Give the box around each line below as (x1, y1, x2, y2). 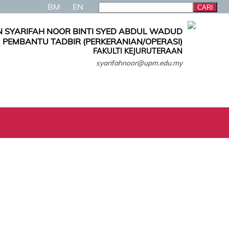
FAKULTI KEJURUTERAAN (93, 47, 182, 56)
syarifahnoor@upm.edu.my (96, 58, 182, 67)
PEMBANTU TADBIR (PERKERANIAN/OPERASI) (3, 36, 182, 47)
